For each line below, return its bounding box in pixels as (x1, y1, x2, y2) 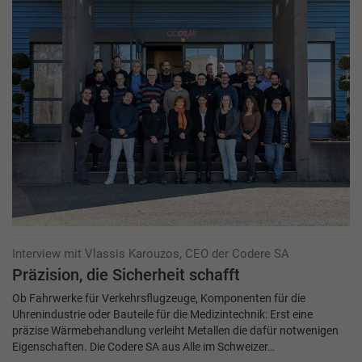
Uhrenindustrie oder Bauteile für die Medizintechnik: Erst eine (12, 307, 313, 321)
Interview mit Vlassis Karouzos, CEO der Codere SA (12, 246, 289, 261)
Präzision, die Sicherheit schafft (12, 265, 240, 284)
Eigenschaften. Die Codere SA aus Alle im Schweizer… (12, 339, 275, 353)
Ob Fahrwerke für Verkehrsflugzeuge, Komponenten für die (12, 291, 305, 305)
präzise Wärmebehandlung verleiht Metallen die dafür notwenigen (12, 323, 339, 337)
